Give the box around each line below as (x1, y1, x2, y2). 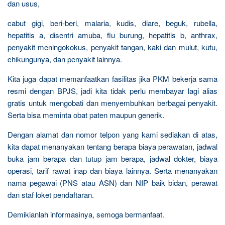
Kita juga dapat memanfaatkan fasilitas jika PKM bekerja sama (8, 73, 217, 84)
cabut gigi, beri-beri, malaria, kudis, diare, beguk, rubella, (8, 17, 217, 28)
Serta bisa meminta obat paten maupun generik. (8, 109, 164, 120)
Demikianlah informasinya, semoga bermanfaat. (8, 208, 164, 219)
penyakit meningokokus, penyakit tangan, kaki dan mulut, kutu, (8, 41, 217, 52)
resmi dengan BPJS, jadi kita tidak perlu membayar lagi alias (8, 85, 217, 96)
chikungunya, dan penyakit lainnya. (8, 53, 122, 64)
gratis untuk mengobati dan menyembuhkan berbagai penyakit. (8, 97, 217, 108)
